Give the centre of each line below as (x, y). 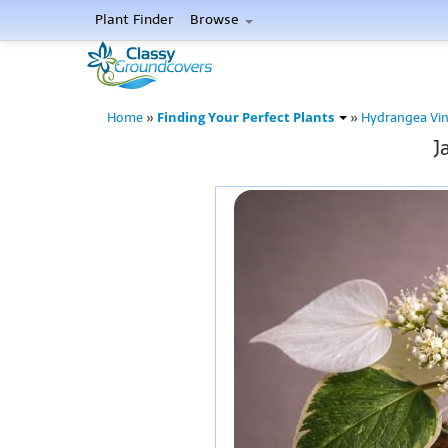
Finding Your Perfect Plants (247, 117)
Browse (216, 19)
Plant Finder (134, 19)
